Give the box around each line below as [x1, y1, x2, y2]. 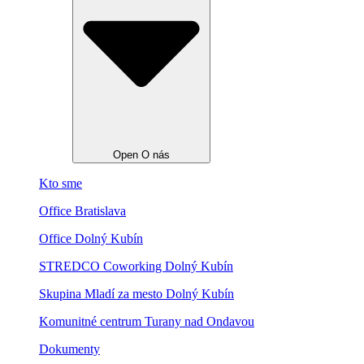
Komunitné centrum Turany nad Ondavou [39, 314, 254, 328]
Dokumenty [39, 341, 100, 356]
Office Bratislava [39, 203, 126, 218]
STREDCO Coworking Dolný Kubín [39, 258, 233, 273]
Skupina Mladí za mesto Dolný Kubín [39, 286, 234, 301]
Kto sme [39, 175, 82, 190]
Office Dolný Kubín [39, 231, 143, 245]
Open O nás [113, 148, 170, 161]
